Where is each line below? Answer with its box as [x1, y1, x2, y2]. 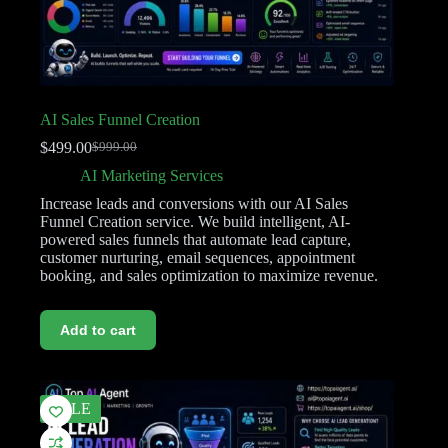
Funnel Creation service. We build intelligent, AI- [40, 212, 350, 230]
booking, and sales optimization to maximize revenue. [40, 266, 378, 284]
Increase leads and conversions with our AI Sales [40, 194, 348, 212]
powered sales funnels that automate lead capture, [40, 230, 351, 248]
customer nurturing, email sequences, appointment [40, 248, 355, 266]
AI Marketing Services [80, 166, 223, 184]
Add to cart [60, 321, 136, 338]
